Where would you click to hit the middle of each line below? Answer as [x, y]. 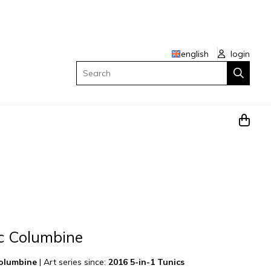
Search [90, 67]
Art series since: [76, 262]
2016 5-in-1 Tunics [147, 262]
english [195, 54]
